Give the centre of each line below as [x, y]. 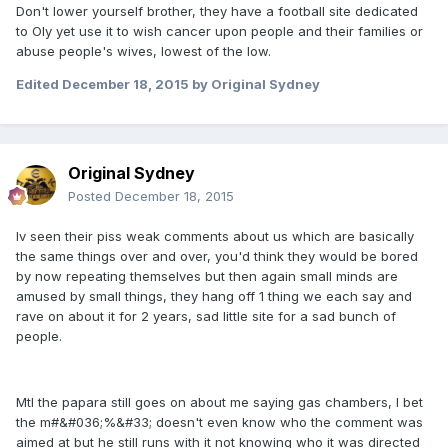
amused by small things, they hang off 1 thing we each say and [214, 295]
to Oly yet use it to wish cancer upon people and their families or [219, 30]
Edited [39, 83]
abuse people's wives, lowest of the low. [143, 50]
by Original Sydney [254, 83]
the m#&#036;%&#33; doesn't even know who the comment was [219, 421]
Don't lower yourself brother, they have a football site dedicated [217, 10]
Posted [91, 195]
